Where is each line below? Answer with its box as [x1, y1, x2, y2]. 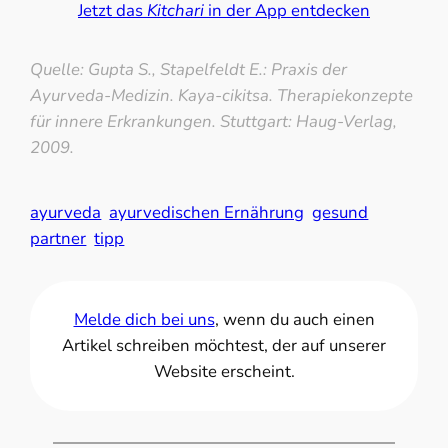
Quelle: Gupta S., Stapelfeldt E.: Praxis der [30, 58, 348, 82]
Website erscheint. [153, 360, 295, 384]
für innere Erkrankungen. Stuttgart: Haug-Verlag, [30, 110, 398, 134]
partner [30, 227, 87, 251]
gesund [312, 201, 369, 225]
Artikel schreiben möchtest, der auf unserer [62, 334, 386, 358]
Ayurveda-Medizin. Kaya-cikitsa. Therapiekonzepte [30, 84, 414, 108]
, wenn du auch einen [214, 308, 375, 332]
